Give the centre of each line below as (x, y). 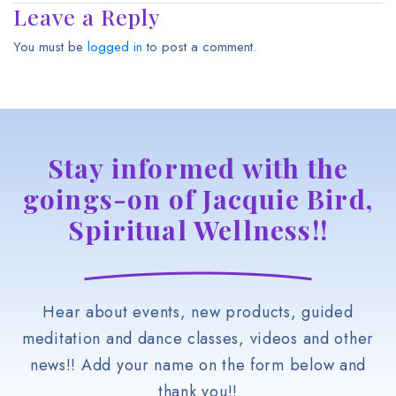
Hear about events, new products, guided (198, 312)
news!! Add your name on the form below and (198, 365)
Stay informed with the (198, 168)
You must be (50, 46)
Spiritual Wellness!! (198, 229)
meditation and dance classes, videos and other (198, 338)
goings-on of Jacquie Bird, (198, 198)
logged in (115, 46)
